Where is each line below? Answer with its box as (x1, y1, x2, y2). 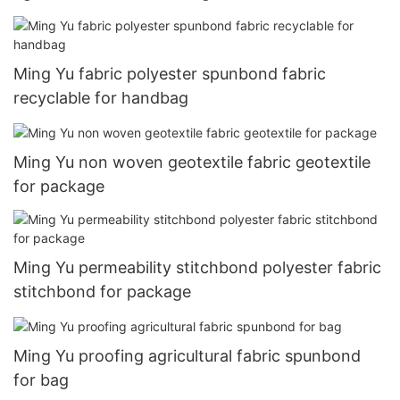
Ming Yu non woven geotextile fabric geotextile (13, 152, 371, 171)
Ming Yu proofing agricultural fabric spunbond (13, 346, 361, 366)
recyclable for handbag (13, 87, 188, 107)
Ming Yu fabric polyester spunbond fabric (13, 63, 326, 83)
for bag (13, 371, 69, 390)
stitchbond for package (13, 282, 191, 302)
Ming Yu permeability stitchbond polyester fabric (13, 258, 381, 278)
